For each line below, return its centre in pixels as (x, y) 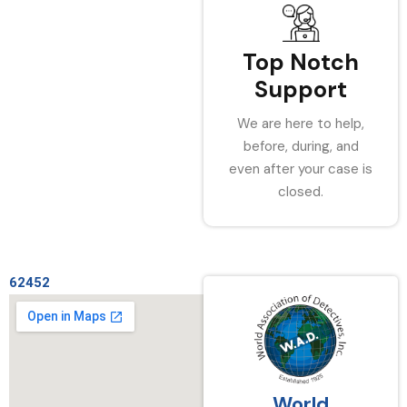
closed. (301, 192)
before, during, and (301, 146)
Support (301, 89)
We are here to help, (301, 124)
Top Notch (301, 62)
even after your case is (301, 169)
